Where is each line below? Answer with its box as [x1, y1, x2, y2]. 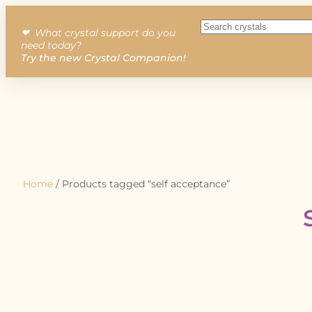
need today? [21, 39, 81, 52]
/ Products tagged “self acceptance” [53, 177, 230, 190]
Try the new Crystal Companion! [21, 52, 186, 65]
